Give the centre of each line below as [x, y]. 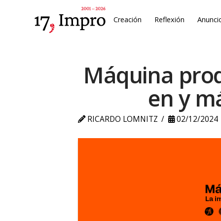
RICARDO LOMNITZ [121, 119]
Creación [128, 19]
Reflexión [170, 19]
